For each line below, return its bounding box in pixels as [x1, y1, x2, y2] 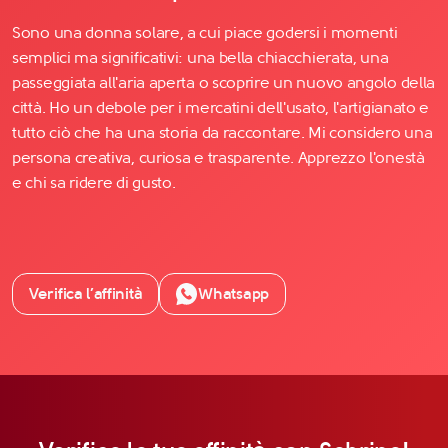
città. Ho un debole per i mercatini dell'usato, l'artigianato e [12, 97, 430, 117]
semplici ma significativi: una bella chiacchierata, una [12, 47, 389, 67]
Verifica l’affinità [29, 283, 143, 303]
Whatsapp [198, 283, 269, 303]
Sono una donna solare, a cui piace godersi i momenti [12, 22, 398, 42]
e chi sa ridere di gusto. [12, 172, 176, 192]
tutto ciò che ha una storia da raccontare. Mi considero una [12, 122, 433, 142]
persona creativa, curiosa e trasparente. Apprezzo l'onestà [12, 147, 425, 167]
